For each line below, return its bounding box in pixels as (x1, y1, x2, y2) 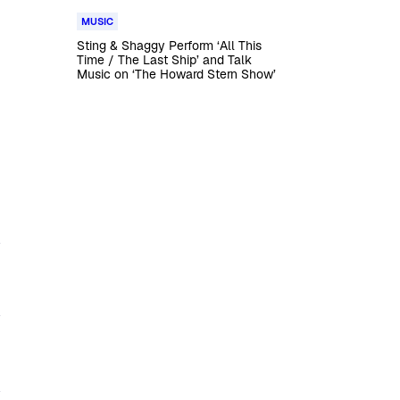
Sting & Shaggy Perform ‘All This (76, 37, 262, 54)
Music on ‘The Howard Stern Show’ (76, 66, 276, 82)
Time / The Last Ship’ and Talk (76, 52, 252, 68)
